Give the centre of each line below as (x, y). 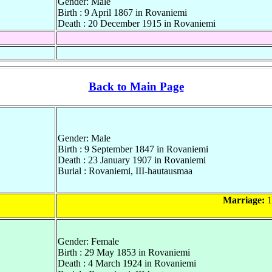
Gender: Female (88, 241)
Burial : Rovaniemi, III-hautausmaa (125, 171)
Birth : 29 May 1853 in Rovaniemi (124, 252)
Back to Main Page (136, 86)
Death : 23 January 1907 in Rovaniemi (132, 160)
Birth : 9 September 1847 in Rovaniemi (133, 149)
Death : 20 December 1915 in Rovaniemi (137, 24)
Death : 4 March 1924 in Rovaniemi (127, 263)
